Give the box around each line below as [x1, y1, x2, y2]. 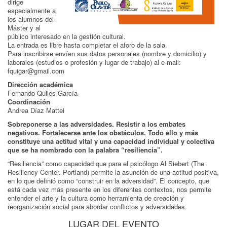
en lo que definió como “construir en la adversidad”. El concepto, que [8, 175, 209, 185]
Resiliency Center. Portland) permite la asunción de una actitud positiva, [8, 167, 219, 177]
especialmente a [8, 5, 56, 15]
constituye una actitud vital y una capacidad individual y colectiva [8, 136, 214, 146]
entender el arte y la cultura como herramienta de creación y [8, 193, 184, 203]
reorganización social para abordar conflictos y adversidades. [8, 201, 187, 211]
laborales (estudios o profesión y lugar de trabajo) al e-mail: [8, 57, 181, 67]
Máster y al [8, 22, 41, 32]
